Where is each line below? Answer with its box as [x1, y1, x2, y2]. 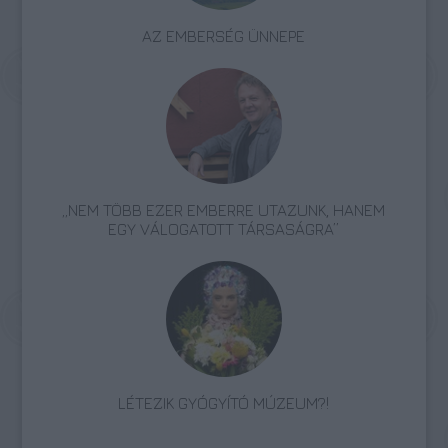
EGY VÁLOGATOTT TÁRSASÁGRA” [108, 220, 340, 238]
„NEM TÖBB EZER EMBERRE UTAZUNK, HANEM [62, 201, 386, 219]
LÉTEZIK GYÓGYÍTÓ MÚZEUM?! [118, 394, 330, 412]
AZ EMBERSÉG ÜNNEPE [142, 27, 306, 45]
